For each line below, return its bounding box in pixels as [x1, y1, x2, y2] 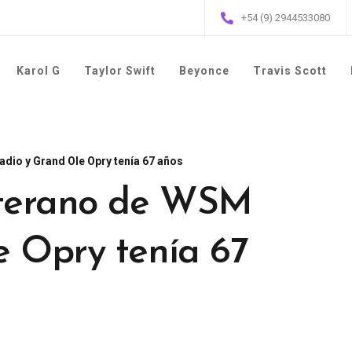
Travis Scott [253, 64, 327, 77]
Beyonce [179, 64, 229, 77]
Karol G [16, 64, 60, 77]
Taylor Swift [84, 64, 156, 77]
